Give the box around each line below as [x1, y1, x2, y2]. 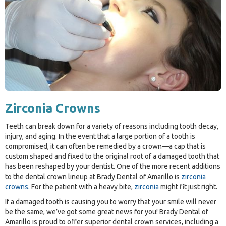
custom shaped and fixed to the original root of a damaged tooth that [5, 152, 219, 160]
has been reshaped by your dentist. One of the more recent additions [5, 162, 220, 171]
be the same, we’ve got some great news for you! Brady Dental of [5, 207, 208, 216]
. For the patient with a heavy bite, [28, 182, 134, 191]
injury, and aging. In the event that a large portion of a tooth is [5, 132, 195, 140]
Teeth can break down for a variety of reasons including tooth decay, [5, 122, 218, 130]
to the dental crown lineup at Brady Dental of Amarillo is [5, 172, 181, 181]
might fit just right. [159, 182, 217, 191]
